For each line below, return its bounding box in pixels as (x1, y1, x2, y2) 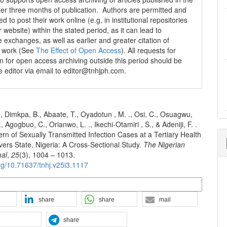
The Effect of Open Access (36, 45, 122, 55)
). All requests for (121, 45, 176, 55)
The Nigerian (143, 139, 185, 149)
